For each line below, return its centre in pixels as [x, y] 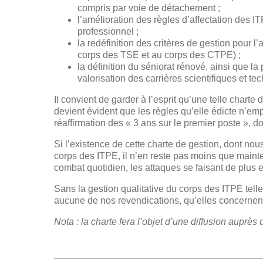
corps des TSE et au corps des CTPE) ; [159, 55]
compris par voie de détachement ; [149, 8]
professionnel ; [108, 32]
